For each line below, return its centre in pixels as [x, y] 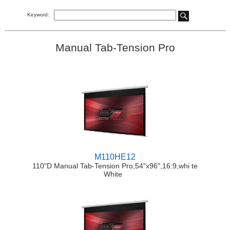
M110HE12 [115, 157]
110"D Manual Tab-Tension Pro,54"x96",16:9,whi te [115, 166]
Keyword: [38, 14]
